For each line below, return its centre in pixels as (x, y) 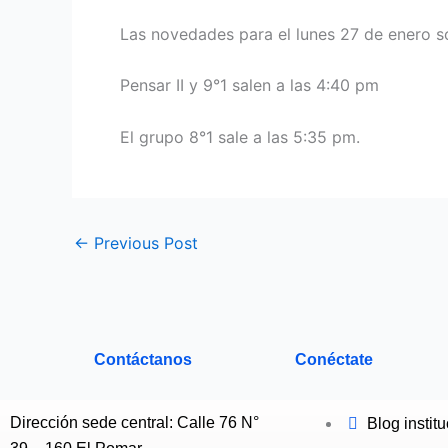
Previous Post (143, 242)
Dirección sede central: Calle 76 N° (134, 422)
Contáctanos (142, 359)
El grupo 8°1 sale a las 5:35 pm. (240, 136)
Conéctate (334, 359)
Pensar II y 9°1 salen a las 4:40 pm (249, 85)
